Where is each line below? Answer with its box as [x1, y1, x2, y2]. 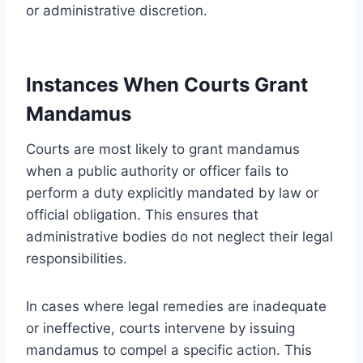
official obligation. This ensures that [26, 206, 258, 223]
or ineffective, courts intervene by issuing [26, 319, 295, 336]
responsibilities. [26, 250, 127, 267]
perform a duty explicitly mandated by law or [26, 184, 318, 201]
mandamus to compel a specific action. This [26, 341, 312, 358]
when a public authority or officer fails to [26, 162, 288, 179]
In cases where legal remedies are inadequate [26, 297, 327, 314]
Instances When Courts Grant [26, 72, 308, 96]
